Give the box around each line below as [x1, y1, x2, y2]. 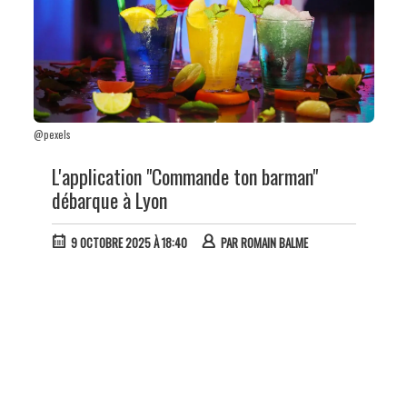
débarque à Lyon [51, 185, 167, 215]
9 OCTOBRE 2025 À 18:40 [70, 233, 187, 253]
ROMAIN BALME [240, 233, 308, 253]
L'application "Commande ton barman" [51, 162, 318, 192]
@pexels [33, 127, 71, 143]
